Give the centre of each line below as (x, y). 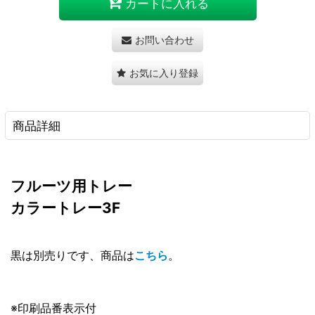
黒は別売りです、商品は (72, 256)
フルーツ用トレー (71, 186)
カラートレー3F (65, 208)
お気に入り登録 (164, 73)
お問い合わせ (164, 40)
